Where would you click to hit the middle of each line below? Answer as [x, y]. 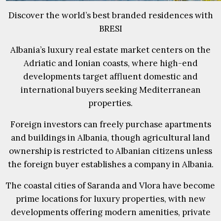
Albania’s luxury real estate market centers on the [110, 50]
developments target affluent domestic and [110, 76]
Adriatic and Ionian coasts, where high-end [110, 63]
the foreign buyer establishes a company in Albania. [110, 164]
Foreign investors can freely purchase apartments [110, 124]
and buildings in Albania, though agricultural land [110, 138]
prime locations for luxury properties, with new [110, 199]
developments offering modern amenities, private [110, 212]
